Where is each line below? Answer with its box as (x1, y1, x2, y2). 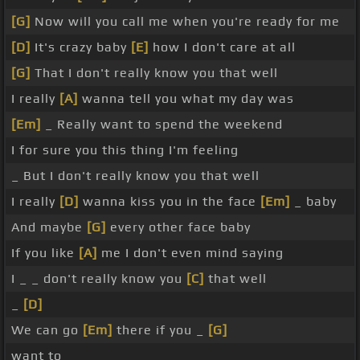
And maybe (11, 219, 87, 235)
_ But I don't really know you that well (11, 168, 260, 184)
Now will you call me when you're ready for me (31, 14, 340, 30)
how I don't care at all (149, 39, 296, 55)
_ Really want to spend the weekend (41, 117, 283, 133)
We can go (11, 322, 83, 338)
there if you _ (112, 322, 208, 338)
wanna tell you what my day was (78, 91, 294, 107)
